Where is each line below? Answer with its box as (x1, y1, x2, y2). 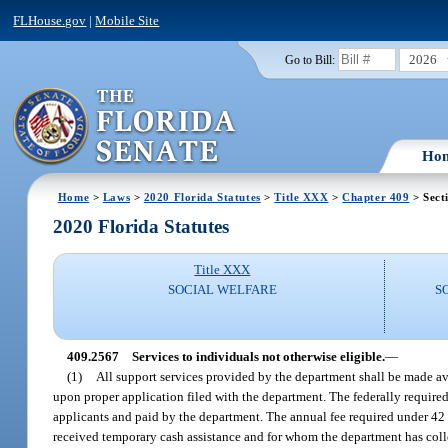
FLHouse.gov (13, 12, 87, 28)
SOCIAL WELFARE (167, 282, 277, 298)
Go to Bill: (284, 53, 335, 66)
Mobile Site (95, 12, 160, 28)
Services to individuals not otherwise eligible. (131, 348, 385, 364)
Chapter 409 (342, 190, 410, 203)
